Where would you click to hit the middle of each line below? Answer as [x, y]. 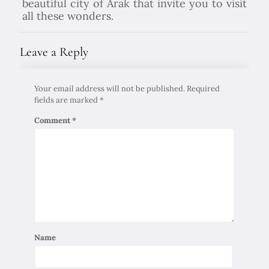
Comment [53, 121]
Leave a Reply [54, 52]
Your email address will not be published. [110, 89]
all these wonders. [68, 16]
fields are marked [67, 100]
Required [203, 89]
